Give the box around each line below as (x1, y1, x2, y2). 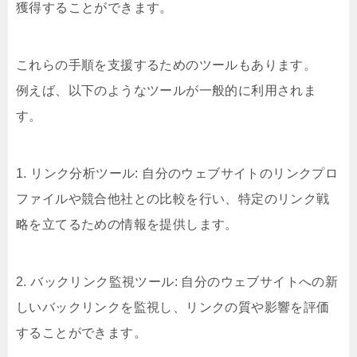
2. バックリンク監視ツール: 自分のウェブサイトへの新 (16, 275, 339, 288)
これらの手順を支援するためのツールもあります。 (16, 58, 317, 72)
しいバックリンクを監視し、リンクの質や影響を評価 (16, 300, 330, 314)
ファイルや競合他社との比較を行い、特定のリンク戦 (16, 192, 330, 206)
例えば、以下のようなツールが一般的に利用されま (16, 84, 317, 97)
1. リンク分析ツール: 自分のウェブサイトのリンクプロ (16, 167, 339, 180)
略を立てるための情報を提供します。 (16, 218, 238, 231)
